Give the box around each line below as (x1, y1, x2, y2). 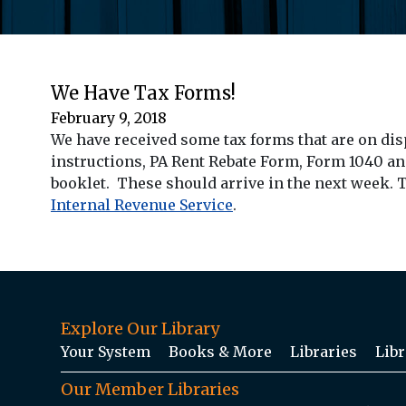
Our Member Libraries (61, 378, 239, 400)
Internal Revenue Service (51, 195, 233, 214)
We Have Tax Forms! (51, 81, 236, 104)
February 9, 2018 (51, 108, 167, 127)
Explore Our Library (61, 317, 219, 339)
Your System (61, 342, 150, 361)
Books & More (169, 342, 272, 361)
